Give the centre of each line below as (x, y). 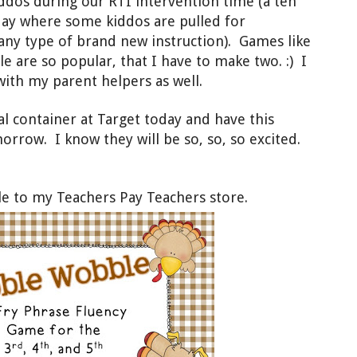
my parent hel (75, 81)
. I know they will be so (122, 139)
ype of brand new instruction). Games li (163, 41)
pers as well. (166, 81)
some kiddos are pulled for (155, 22)
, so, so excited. (250, 139)
